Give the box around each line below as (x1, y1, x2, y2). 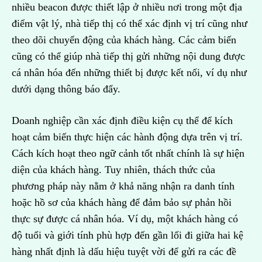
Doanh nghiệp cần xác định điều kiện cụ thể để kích (12, 115, 233, 127)
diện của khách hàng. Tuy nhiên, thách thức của (12, 164, 215, 176)
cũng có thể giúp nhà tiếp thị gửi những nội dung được (12, 50, 245, 63)
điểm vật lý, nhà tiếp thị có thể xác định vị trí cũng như (12, 18, 247, 30)
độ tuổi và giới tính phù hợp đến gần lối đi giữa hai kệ (12, 229, 243, 242)
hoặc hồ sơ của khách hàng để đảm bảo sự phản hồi (12, 196, 232, 209)
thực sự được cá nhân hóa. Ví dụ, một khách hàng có (12, 213, 238, 225)
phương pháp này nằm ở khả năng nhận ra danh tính (12, 180, 235, 192)
